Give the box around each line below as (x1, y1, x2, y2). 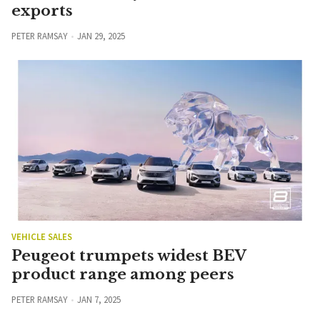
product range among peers (11, 265, 234, 284)
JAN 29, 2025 (76, 30, 125, 42)
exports (11, 1, 73, 21)
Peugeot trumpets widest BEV (11, 246, 246, 266)
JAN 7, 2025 (76, 294, 121, 306)
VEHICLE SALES (11, 231, 72, 243)
